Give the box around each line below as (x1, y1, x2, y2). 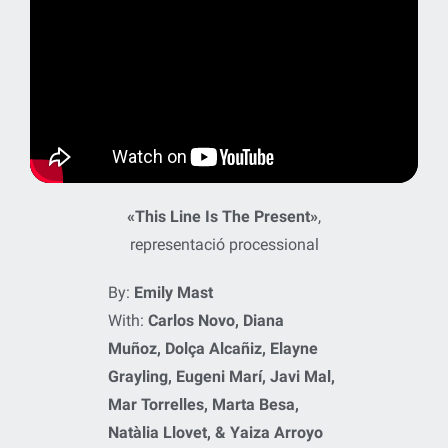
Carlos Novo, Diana (147, 311, 284, 331)
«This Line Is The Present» (127, 207, 318, 227)
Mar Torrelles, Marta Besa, (107, 395, 299, 415)
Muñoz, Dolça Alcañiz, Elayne (107, 339, 318, 359)
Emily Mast (133, 283, 213, 303)
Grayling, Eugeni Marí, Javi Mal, (107, 367, 335, 387)
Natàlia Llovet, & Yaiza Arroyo (107, 423, 323, 443)
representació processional (129, 235, 319, 255)
